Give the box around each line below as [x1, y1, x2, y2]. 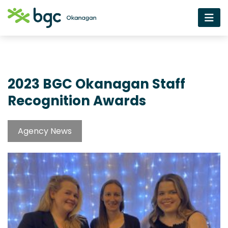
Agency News [18, 125, 72, 137]
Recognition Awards [8, 91, 146, 110]
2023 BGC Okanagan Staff [8, 74, 185, 93]
